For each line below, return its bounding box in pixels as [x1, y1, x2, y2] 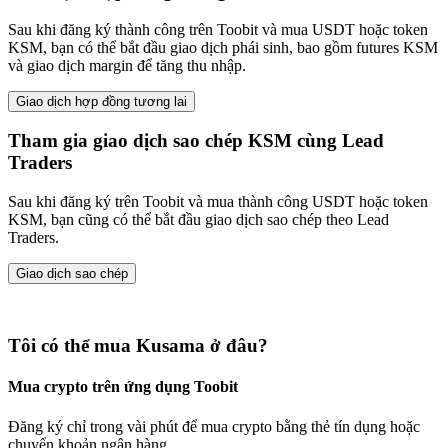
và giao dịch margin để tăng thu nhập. [8, 56, 246, 74]
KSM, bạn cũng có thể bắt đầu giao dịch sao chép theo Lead [8, 211, 389, 229]
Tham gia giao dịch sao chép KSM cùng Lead [8, 130, 384, 152]
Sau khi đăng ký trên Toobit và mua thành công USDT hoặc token [8, 193, 428, 211]
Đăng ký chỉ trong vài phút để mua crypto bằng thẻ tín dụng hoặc [8, 417, 420, 435]
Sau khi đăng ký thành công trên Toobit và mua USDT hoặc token [8, 20, 428, 38]
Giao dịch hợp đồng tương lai [16, 93, 187, 109]
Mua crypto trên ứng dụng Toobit [8, 378, 238, 396]
